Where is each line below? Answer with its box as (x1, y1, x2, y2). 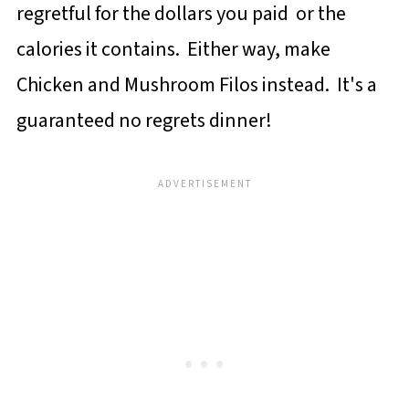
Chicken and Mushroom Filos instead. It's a (16, 70, 377, 100)
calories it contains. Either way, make (16, 35, 330, 64)
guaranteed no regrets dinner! (16, 106, 272, 135)
